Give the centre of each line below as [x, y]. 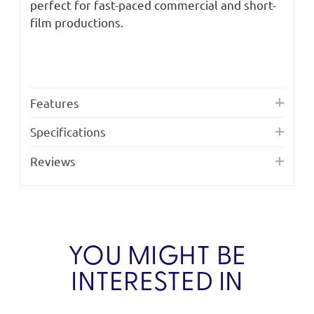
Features [55, 102]
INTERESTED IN [157, 284]
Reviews [53, 161]
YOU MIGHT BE [157, 258]
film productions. [77, 22]
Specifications [68, 132]
